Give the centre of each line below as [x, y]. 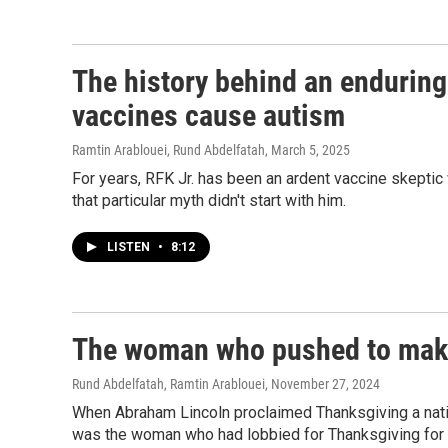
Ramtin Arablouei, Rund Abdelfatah [168, 150]
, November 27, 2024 [322, 384]
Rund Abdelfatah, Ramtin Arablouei [168, 384]
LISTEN [130, 247]
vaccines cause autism [208, 115]
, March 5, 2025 [307, 150]
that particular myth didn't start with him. [209, 200]
